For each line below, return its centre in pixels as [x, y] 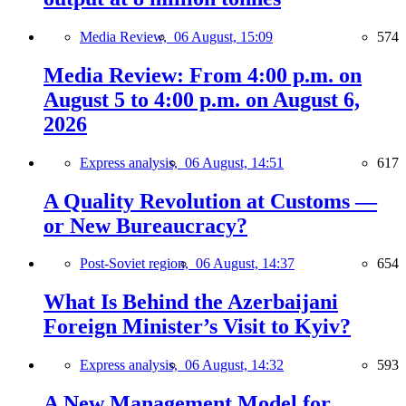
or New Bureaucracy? [145, 225]
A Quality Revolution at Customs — [210, 201]
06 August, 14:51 [234, 162]
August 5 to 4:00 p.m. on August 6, [202, 99]
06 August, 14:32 [234, 365]
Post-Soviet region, [138, 264]
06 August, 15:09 [223, 36]
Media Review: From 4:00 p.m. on [203, 75]
